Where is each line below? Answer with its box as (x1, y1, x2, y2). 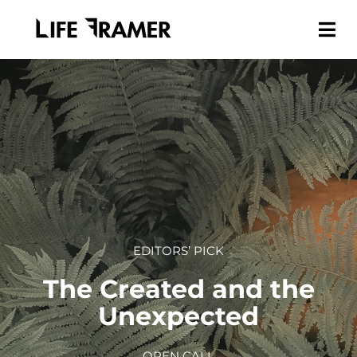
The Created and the (42, 273, 315, 305)
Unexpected (98, 300, 259, 332)
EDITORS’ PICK (133, 243, 224, 258)
